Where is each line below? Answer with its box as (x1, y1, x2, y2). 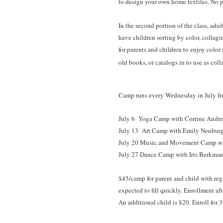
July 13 (118, 125, 138, 135)
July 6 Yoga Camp (118, 113, 171, 123)
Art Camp (138, 125, 168, 135)
